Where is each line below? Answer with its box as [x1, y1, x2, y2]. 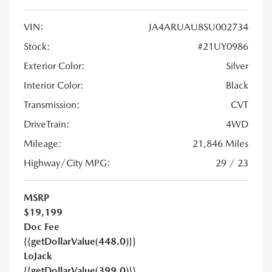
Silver [226, 59, 248, 72]
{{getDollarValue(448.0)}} [24, 235, 136, 247]
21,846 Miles [192, 137, 248, 149]
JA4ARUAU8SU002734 [149, 21, 248, 33]
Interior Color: [24, 79, 84, 91]
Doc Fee [24, 220, 59, 233]
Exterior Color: [24, 59, 85, 72]
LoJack [24, 250, 52, 262]
